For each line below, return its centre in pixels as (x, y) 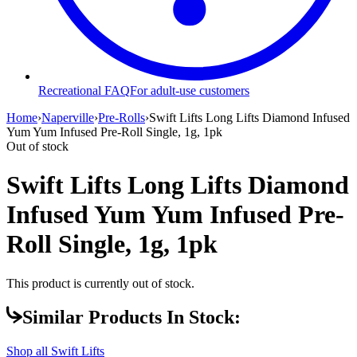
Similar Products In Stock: (131, 318)
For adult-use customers (190, 90)
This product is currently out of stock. (100, 283)
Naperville (68, 117)
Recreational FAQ (84, 90)
